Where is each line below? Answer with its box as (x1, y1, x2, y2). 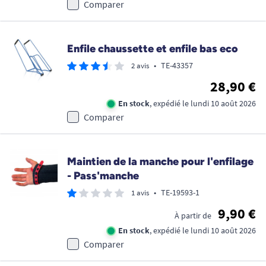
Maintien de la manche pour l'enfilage (67, 155, 254, 169)
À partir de (175, 210, 211, 221)
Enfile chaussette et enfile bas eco (67, 42, 238, 56)
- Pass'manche (67, 169, 139, 183)
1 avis (131, 188, 149, 198)
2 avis (131, 61, 149, 71)
